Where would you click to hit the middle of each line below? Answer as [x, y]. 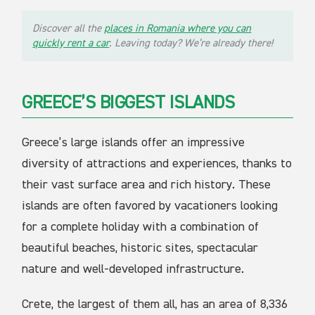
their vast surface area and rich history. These [147, 185]
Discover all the [69, 28]
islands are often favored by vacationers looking [150, 206]
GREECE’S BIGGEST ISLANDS [128, 103]
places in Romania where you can [178, 28]
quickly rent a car [71, 43]
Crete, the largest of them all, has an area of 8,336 [155, 304]
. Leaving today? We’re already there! [191, 43]
